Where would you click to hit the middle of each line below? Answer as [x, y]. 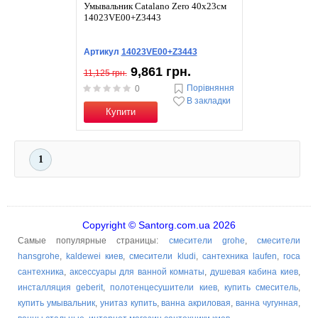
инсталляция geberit [61, 287]
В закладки [208, 101]
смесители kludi [163, 256]
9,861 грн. [160, 72]
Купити [120, 112]
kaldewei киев [95, 256]
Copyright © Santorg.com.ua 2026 [159, 225]
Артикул [102, 52]
